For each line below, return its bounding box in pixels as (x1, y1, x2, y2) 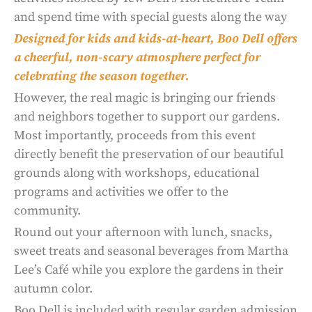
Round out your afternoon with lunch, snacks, (14, 224, 272, 240)
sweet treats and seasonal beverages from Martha (14, 242, 288, 259)
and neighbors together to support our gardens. (14, 108, 280, 125)
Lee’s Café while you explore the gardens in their (14, 261, 283, 278)
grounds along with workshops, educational (14, 164, 259, 181)
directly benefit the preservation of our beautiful (14, 146, 283, 162)
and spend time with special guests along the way (14, 8, 287, 25)
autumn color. (14, 280, 93, 297)
